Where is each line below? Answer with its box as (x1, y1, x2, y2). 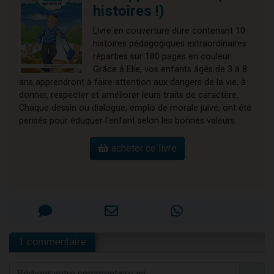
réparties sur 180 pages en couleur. (93, 51, 232, 62)
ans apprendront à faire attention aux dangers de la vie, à (19, 76, 246, 87)
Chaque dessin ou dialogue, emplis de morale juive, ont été (19, 102, 251, 113)
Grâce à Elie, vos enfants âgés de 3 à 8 (93, 64, 247, 75)
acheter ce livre (108, 142, 177, 154)
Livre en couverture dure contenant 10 (93, 25, 245, 36)
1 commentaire (18, 235, 86, 248)
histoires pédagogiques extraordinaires (93, 38, 246, 49)
